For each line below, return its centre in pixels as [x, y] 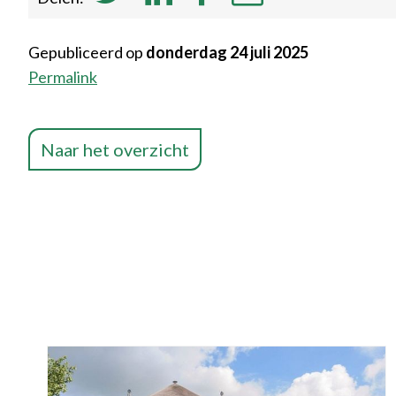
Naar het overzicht [115, 150]
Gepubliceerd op [87, 53]
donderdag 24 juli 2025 [227, 53]
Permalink [63, 77]
